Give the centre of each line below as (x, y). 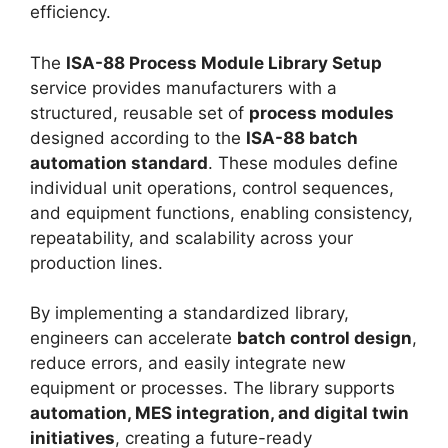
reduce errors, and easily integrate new (188, 363)
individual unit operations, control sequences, (212, 187)
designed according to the (138, 137)
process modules (321, 112)
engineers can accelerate (133, 338)
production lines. (96, 262)
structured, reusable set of (139, 112)
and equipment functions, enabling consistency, (221, 212)
